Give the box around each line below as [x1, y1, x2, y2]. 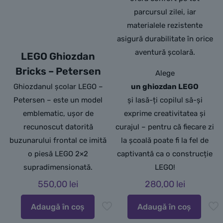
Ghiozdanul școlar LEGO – [13, 82, 103, 91]
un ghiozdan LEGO [131, 82, 199, 91]
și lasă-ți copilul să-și [127, 96, 203, 105]
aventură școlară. [134, 48, 195, 57]
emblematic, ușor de [22, 109, 94, 118]
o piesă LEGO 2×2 [28, 149, 89, 158]
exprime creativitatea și [124, 109, 206, 118]
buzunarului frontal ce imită [9, 136, 107, 145]
